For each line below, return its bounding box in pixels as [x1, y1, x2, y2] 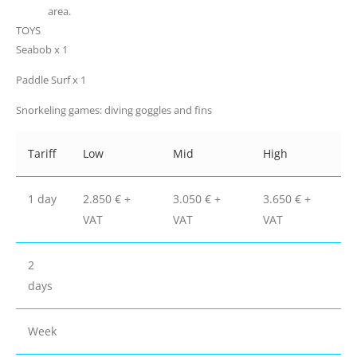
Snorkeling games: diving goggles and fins [16, 103, 212, 118]
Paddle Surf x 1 [16, 72, 86, 87]
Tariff [28, 145, 56, 161]
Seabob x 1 [16, 41, 68, 57]
